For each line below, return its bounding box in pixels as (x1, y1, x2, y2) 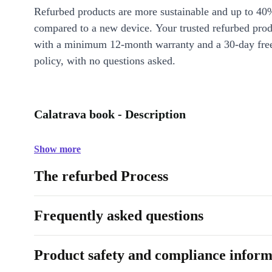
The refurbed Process (34, 168, 168, 184)
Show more (34, 144, 81, 154)
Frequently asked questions (34, 208, 203, 223)
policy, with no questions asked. (34, 55, 175, 67)
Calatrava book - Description (34, 107, 186, 121)
